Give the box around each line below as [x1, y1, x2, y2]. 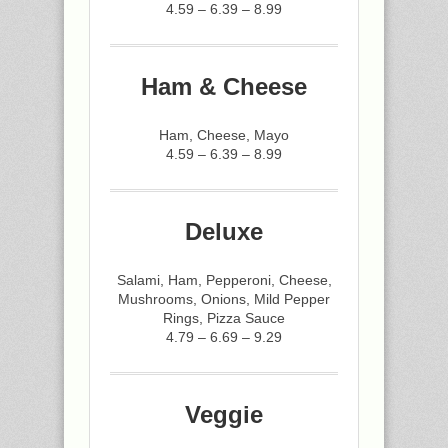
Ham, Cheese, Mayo [159, 127, 289, 143]
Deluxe [185, 218, 263, 245]
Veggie [185, 401, 263, 428]
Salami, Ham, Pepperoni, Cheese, [116, 272, 332, 288]
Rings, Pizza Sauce [163, 310, 285, 326]
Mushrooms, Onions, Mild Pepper [118, 291, 330, 307]
